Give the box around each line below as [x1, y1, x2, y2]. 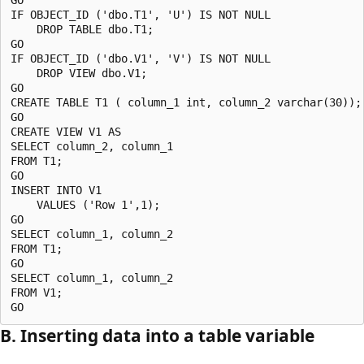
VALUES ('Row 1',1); [11, 197, 160, 211]
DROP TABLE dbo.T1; [11, 22, 154, 36]
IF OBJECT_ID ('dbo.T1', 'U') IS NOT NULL [11, 7, 271, 21]
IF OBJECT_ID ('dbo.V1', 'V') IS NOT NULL [11, 51, 271, 65]
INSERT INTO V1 [11, 183, 108, 197]
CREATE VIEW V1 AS [11, 124, 128, 138]
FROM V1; [11, 285, 63, 299]
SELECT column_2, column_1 [11, 139, 180, 153]
